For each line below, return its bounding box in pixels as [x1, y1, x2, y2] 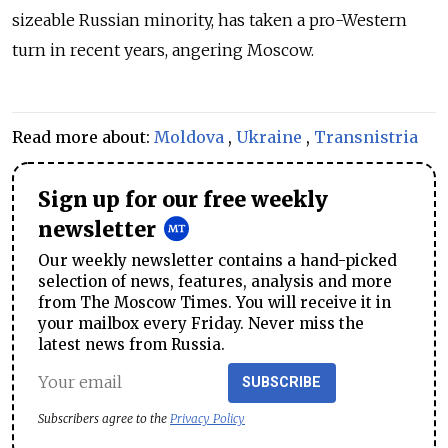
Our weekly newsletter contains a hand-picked [38, 250, 397, 270]
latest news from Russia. [38, 334, 225, 354]
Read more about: [12, 127, 154, 147]
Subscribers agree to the [38, 410, 170, 426]
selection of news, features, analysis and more [38, 271, 392, 291]
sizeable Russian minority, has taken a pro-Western [12, 10, 407, 30]
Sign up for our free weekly [38, 187, 328, 213]
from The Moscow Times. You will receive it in [38, 292, 391, 312]
